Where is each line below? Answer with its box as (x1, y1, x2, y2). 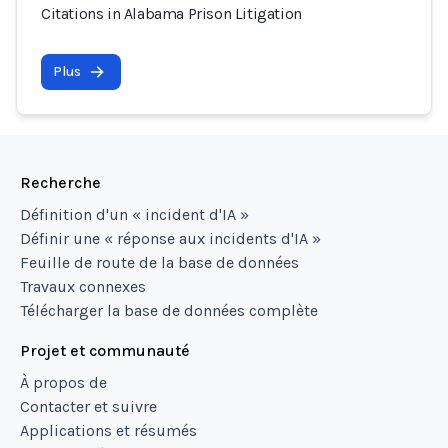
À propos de (20, 373, 107, 392)
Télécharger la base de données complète (20, 301, 318, 320)
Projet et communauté (20, 341, 190, 360)
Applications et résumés (20, 421, 197, 440)
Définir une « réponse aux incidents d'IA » (20, 229, 321, 248)
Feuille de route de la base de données (20, 253, 299, 272)
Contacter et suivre (20, 397, 157, 416)
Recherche (20, 173, 101, 192)
